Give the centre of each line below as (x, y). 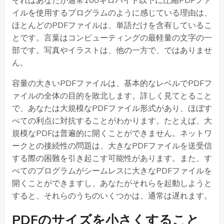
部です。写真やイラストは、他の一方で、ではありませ (112, 50)
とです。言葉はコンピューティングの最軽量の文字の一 (112, 38)
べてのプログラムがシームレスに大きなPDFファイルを (112, 171)
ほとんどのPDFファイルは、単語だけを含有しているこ (112, 25)
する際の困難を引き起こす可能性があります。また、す (112, 158)
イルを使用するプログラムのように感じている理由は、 (112, 13)
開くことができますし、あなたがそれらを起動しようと (112, 183)
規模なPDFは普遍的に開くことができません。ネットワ (112, 133)
